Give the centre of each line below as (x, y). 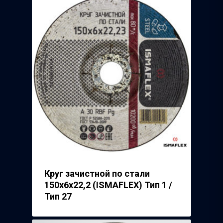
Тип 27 (58, 196)
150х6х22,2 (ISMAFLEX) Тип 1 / (108, 185)
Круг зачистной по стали (97, 173)
